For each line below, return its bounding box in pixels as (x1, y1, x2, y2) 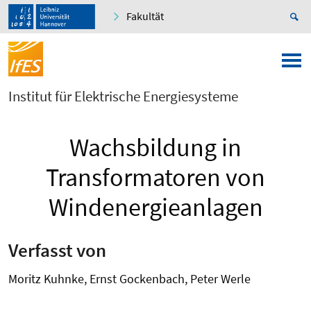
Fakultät (126, 9, 164, 24)
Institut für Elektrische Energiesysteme (8, 87, 238, 106)
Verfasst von (8, 237, 106, 262)
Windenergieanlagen (48, 192, 263, 224)
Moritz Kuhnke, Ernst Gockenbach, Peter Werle (8, 270, 251, 287)
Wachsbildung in (69, 132, 242, 164)
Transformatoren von (46, 162, 265, 194)
